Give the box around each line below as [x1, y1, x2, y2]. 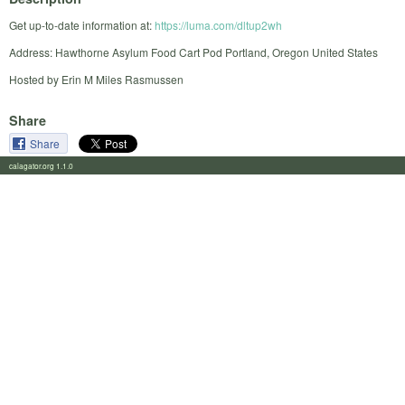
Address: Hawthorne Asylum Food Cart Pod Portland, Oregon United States [9, 44, 378, 61]
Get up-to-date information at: [9, 17, 155, 33]
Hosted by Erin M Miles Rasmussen [9, 71, 184, 88]
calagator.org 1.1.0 [9, 159, 84, 171]
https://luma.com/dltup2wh [155, 17, 282, 33]
